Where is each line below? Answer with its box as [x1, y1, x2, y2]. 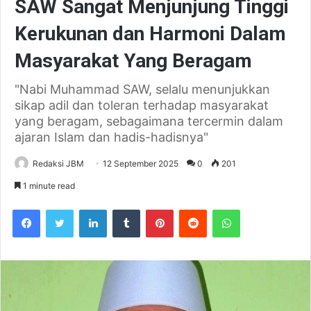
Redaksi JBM [33, 158, 84, 169]
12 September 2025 [103, 158, 178, 169]
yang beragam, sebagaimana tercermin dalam [15, 114, 283, 129]
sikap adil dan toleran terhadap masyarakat [15, 98, 269, 113]
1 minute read [21, 180, 75, 192]
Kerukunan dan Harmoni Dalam [15, 22, 286, 46]
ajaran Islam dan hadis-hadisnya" [15, 130, 208, 145]
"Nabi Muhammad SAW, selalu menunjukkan [15, 82, 270, 97]
